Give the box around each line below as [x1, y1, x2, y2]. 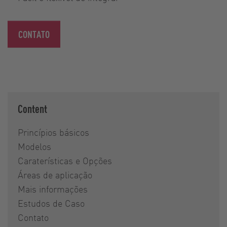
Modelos [18, 140, 51, 152]
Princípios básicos [18, 126, 89, 138]
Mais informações [18, 182, 88, 195]
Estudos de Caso [18, 197, 85, 209]
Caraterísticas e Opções [18, 154, 112, 166]
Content [18, 101, 47, 116]
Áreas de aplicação [18, 168, 92, 180]
